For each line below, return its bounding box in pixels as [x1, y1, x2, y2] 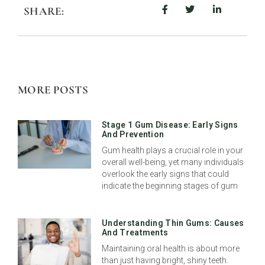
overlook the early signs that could [102, 169, 230, 179]
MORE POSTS [18, 83, 88, 97]
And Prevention [102, 130, 164, 140]
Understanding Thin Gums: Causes [102, 218, 244, 228]
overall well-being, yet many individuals [102, 157, 244, 167]
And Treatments [102, 228, 169, 238]
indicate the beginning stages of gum [102, 181, 238, 191]
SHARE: [24, 4, 64, 18]
